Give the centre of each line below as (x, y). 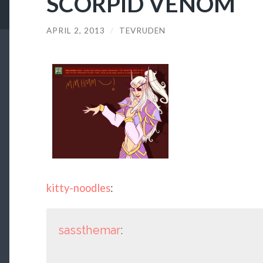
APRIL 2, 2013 (75, 30)
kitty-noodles (78, 188)
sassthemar (89, 230)
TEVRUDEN (142, 30)
